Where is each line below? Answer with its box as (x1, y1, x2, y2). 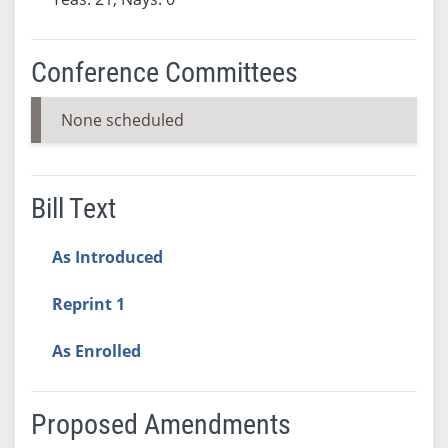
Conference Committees (30, 55, 298, 89)
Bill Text (30, 191, 116, 225)
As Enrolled (51, 339, 141, 362)
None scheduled (60, 108, 184, 131)
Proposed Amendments (30, 407, 291, 441)
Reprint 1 (51, 292, 125, 315)
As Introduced (51, 245, 163, 268)
